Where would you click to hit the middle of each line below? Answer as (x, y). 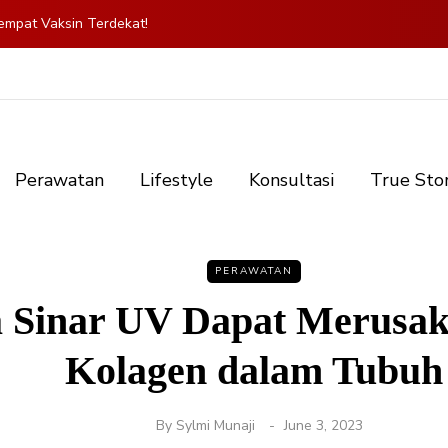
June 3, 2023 (323, 426)
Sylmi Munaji (215, 426)
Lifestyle (176, 180)
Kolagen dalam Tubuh (254, 371)
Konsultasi (291, 180)
